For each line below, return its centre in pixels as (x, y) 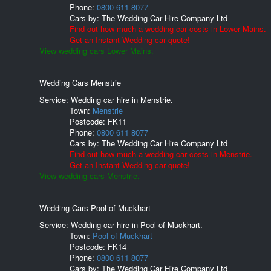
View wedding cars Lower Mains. (96, 51)
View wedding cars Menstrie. (90, 176)
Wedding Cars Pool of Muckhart (95, 208)
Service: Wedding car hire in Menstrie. (106, 100)
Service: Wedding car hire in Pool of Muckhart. (121, 225)
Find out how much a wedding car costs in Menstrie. (161, 154)
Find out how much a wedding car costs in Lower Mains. (168, 29)
